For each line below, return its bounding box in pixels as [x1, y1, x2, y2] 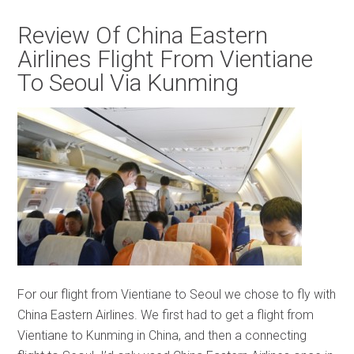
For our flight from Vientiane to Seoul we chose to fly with [17, 287, 337, 302]
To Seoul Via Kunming [17, 69, 239, 96]
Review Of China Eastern [17, 21, 269, 49]
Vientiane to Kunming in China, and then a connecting [17, 328, 307, 343]
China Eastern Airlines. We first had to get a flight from [17, 307, 314, 322]
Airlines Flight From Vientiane [17, 45, 314, 73]
